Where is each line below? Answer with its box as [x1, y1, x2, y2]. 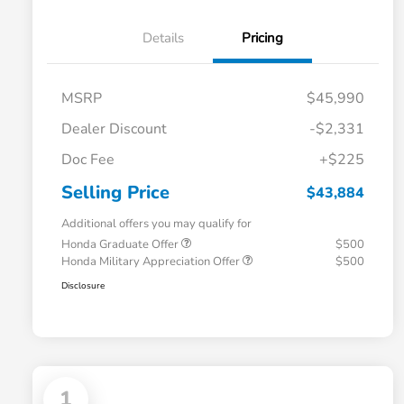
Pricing [242, 29, 283, 48]
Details [142, 29, 184, 48]
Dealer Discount [61, 119, 167, 140]
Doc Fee [61, 150, 115, 170]
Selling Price [61, 180, 170, 206]
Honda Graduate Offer [61, 236, 181, 253]
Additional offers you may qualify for [61, 216, 252, 233]
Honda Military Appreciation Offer [61, 253, 243, 271]
